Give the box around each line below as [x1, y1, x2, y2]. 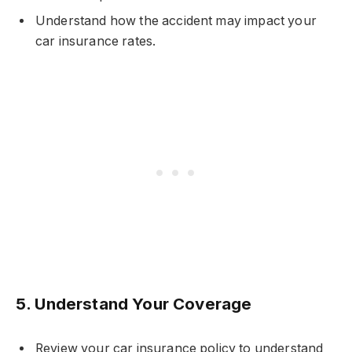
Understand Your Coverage [35, 293, 252, 313]
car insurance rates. [35, 33, 156, 49]
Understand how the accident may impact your [35, 13, 317, 28]
